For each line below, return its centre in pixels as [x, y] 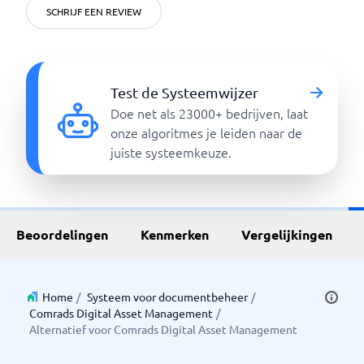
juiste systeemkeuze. [171, 152]
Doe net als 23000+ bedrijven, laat [210, 113]
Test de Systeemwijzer [185, 92]
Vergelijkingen [287, 234]
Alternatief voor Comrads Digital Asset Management [163, 329]
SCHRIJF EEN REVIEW [94, 11]
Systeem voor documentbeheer [167, 297]
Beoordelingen [62, 234]
